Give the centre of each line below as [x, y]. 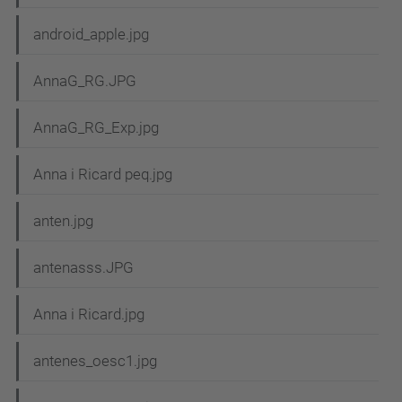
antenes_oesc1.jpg [95, 361]
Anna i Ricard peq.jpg [103, 175]
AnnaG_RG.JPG [85, 81]
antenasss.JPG [83, 268]
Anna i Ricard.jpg [89, 315]
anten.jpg [63, 221]
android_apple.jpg [91, 35]
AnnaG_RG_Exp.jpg [96, 128]
